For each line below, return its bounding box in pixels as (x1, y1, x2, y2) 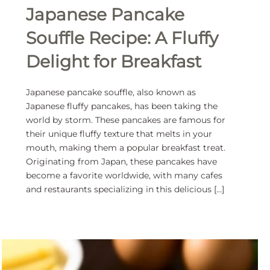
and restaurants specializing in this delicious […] (26, 184, 225, 195)
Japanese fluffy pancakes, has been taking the (26, 101, 218, 112)
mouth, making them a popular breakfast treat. (26, 142, 226, 154)
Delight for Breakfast (26, 51, 202, 72)
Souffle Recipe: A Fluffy (26, 28, 219, 49)
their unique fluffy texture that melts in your (26, 128, 213, 140)
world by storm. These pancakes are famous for (26, 115, 226, 126)
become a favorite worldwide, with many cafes (26, 170, 223, 181)
